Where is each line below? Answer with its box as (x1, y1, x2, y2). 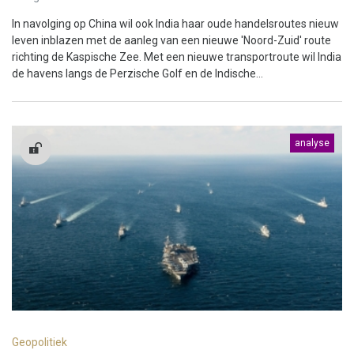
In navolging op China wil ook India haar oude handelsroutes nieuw (12, 17, 339, 30)
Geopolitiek (12, 336, 67, 349)
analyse (295, 137, 330, 149)
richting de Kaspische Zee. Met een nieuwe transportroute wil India (12, 50, 341, 63)
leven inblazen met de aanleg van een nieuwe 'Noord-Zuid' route (12, 33, 331, 47)
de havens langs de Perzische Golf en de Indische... (12, 66, 263, 80)
